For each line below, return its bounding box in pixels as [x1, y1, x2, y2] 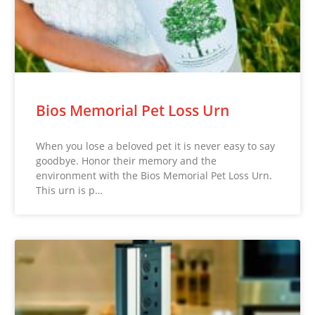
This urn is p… [36, 183, 103, 197]
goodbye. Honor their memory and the [36, 153, 217, 167]
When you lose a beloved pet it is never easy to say [36, 139, 276, 153]
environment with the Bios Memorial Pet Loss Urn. [36, 168, 273, 182]
